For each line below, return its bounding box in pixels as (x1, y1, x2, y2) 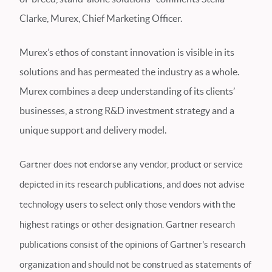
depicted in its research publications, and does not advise (19, 179, 245, 189)
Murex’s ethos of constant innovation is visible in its (19, 47, 234, 58)
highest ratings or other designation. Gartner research (19, 219, 235, 229)
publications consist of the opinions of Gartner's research (19, 239, 245, 250)
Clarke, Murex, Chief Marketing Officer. (19, 13, 182, 24)
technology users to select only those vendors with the (19, 199, 236, 209)
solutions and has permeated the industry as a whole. (19, 66, 239, 77)
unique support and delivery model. (19, 124, 166, 135)
